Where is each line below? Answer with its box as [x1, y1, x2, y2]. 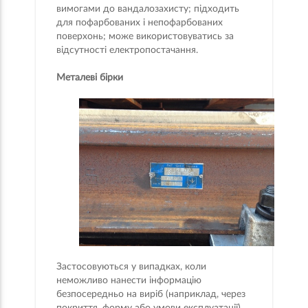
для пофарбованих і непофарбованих [56, 18, 223, 28]
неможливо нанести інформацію [56, 276, 202, 286]
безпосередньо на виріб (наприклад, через [56, 289, 246, 300]
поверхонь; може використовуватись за [56, 32, 234, 42]
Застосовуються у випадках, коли [56, 262, 207, 272]
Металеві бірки [56, 73, 124, 83]
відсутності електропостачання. [56, 45, 199, 56]
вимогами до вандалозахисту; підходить [56, 4, 240, 14]
